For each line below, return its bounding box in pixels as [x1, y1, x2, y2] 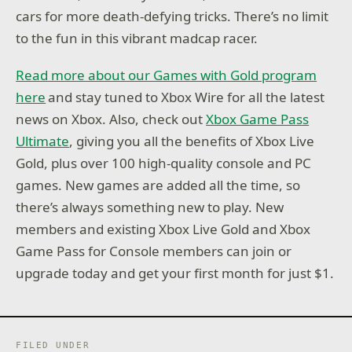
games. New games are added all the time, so [16, 176, 301, 195]
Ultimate [16, 132, 70, 151]
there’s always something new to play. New [16, 198, 284, 217]
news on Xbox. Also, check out [16, 110, 207, 129]
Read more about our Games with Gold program [16, 66, 317, 85]
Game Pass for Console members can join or [16, 242, 292, 261]
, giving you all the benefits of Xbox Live [69, 132, 315, 151]
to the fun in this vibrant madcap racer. [16, 28, 258, 47]
